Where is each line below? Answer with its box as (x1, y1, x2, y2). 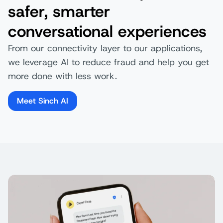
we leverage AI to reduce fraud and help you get (8, 56, 209, 68)
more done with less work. (8, 70, 117, 82)
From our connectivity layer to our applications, (8, 42, 202, 54)
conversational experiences (8, 20, 207, 42)
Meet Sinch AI (17, 95, 68, 106)
